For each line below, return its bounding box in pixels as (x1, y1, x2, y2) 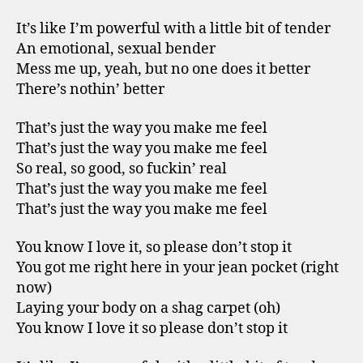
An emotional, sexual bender (16, 40, 216, 58)
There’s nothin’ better (16, 80, 164, 99)
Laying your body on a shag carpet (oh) (16, 299, 280, 318)
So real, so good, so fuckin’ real (16, 159, 227, 178)
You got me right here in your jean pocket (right (16, 258, 339, 277)
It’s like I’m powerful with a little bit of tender (16, 19, 331, 38)
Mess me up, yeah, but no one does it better (16, 60, 310, 79)
